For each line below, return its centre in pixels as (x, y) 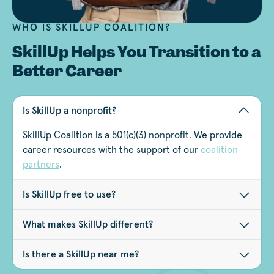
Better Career (67, 71)
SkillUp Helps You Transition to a (137, 52)
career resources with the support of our (112, 150)
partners (41, 165)
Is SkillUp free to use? (69, 195)
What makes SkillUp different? (88, 225)
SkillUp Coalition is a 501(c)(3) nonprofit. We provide (132, 135)
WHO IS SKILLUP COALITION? (91, 28)
